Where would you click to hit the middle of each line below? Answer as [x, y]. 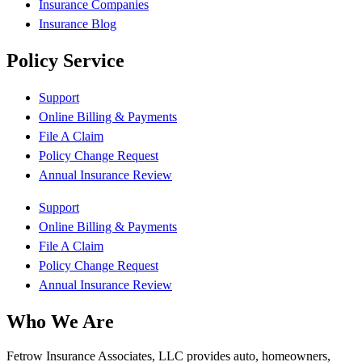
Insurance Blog [78, 24]
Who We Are [60, 321]
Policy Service [65, 61]
